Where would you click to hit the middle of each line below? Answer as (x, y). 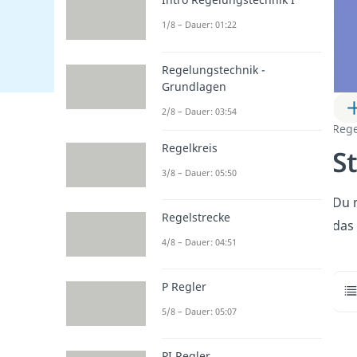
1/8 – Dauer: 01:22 (199, 25)
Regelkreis (189, 147)
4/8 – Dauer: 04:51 (199, 241)
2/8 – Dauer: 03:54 (199, 111)
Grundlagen (194, 86)
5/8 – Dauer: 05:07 (199, 312)
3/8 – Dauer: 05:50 (199, 172)
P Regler (184, 287)
